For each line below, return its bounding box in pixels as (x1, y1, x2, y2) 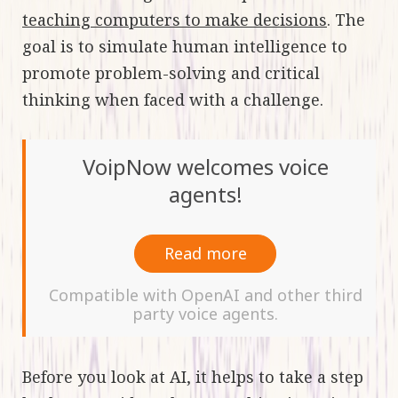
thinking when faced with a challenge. (22, 88, 323, 110)
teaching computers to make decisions (22, 8, 327, 30)
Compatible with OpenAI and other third (48, 283, 362, 306)
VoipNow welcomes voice (82, 151, 329, 181)
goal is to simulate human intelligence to (22, 35, 347, 57)
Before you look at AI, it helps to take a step (22, 365, 363, 387)
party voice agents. (132, 302, 278, 324)
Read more (163, 242, 247, 264)
